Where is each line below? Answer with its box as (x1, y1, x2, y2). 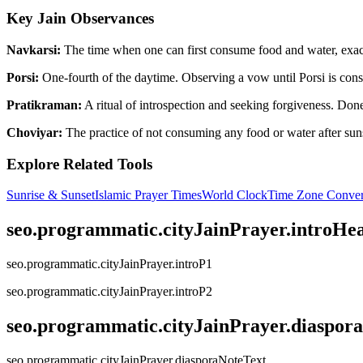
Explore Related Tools (6, 155, 152, 173)
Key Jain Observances (6, 10, 154, 28)
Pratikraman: (6, 97, 82, 112)
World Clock (202, 188, 267, 203)
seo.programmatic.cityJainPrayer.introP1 (6, 257, 212, 271)
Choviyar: (6, 125, 62, 139)
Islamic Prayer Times (95, 188, 202, 203)
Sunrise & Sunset (6, 188, 95, 203)
